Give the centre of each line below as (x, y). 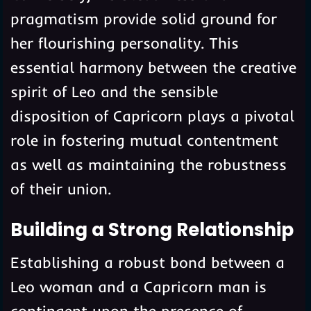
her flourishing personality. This (124, 43)
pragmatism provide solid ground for (143, 18)
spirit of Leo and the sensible (114, 91)
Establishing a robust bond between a (147, 262)
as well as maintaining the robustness (148, 164)
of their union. (60, 188)
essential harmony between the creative (153, 67)
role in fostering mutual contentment (144, 140)
